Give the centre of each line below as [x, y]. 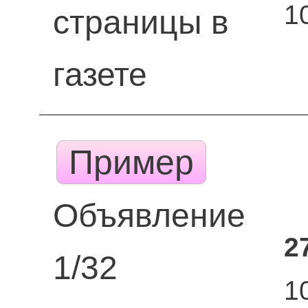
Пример [132, 162]
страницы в [141, 22]
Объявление [149, 216]
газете [100, 75]
